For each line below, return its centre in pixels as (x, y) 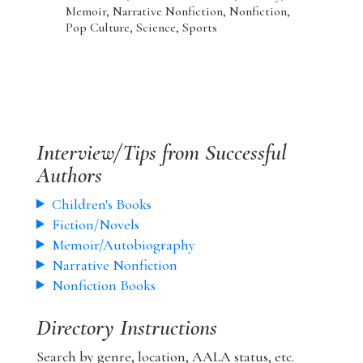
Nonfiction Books (103, 285)
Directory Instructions (126, 327)
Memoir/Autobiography (123, 244)
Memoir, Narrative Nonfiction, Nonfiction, (177, 11)
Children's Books (101, 204)
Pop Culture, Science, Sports (141, 27)
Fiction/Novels (95, 224)
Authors (69, 175)
